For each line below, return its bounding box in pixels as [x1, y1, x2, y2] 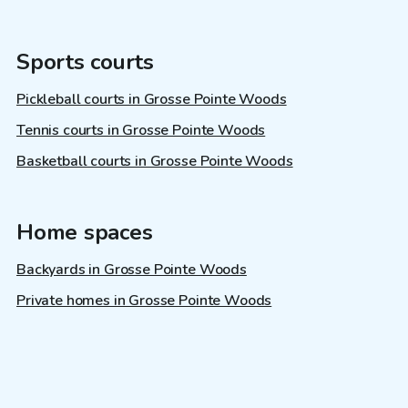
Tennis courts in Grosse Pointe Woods [16, 120, 266, 141]
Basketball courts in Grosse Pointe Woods [16, 151, 293, 172]
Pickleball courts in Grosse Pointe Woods [16, 89, 287, 110]
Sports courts [16, 47, 154, 77]
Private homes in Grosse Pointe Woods [16, 291, 272, 311]
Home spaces [16, 218, 153, 248]
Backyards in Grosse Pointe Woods [16, 260, 247, 280]
